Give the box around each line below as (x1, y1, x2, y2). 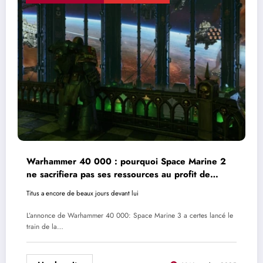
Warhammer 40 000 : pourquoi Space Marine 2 (26, 154, 226, 168)
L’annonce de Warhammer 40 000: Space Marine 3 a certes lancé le (26, 210, 233, 221)
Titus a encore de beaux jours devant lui (26, 188, 139, 198)
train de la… (26, 221, 63, 232)
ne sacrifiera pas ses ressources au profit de (26, 167, 210, 181)
